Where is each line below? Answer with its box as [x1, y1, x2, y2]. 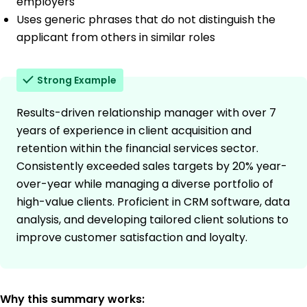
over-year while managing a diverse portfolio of [16, 176, 273, 193]
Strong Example [37, 73, 116, 88]
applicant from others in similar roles [16, 29, 215, 46]
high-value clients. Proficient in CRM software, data [16, 194, 290, 210]
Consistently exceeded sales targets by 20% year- [16, 158, 287, 175]
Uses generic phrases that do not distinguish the [16, 12, 275, 28]
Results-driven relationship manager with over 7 [16, 105, 276, 121]
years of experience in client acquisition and [16, 123, 251, 139]
